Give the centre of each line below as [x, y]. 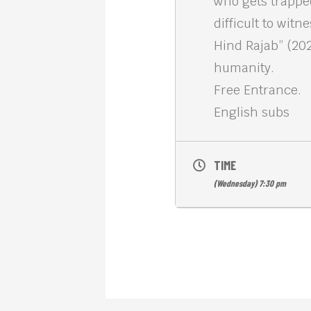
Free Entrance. [258, 90]
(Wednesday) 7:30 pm [250, 183]
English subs [252, 112]
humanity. [244, 68]
